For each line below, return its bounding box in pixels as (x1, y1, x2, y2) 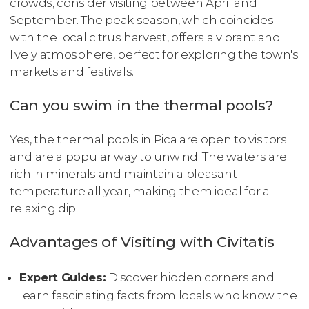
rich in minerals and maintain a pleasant (10, 167, 237, 181)
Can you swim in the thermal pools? (10, 96, 274, 114)
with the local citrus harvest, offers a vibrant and (10, 30, 281, 44)
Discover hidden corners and (106, 270, 275, 285)
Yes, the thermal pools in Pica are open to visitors (10, 132, 287, 147)
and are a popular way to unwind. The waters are (10, 150, 287, 164)
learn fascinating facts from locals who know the (19, 288, 297, 303)
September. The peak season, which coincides (10, 12, 274, 27)
